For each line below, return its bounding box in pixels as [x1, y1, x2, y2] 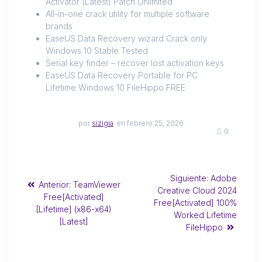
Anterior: [38, 179, 71, 189]
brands [46, 21, 73, 32]
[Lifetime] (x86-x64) [36, 204, 112, 214]
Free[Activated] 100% [154, 198, 237, 208]
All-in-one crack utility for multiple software [46, 9, 209, 19]
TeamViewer [73, 179, 120, 189]
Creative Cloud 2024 [157, 185, 237, 196]
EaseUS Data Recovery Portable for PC [46, 70, 198, 81]
